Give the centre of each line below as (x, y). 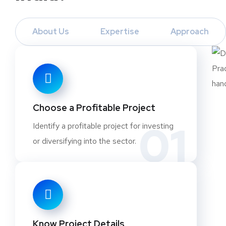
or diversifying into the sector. (84, 141)
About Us (51, 32)
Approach (190, 32)
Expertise (120, 32)
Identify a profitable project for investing (103, 126)
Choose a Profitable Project (94, 108)
